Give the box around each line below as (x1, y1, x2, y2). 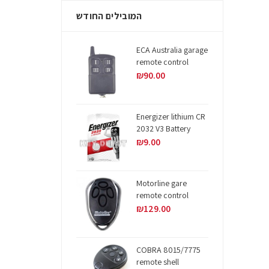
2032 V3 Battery (136, 123, 190, 134)
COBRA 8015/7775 (136, 244, 201, 256)
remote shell (136, 256, 179, 268)
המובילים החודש (76, 10, 142, 23)
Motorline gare (136, 178, 187, 189)
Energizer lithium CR (136, 111, 205, 122)
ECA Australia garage (136, 44, 208, 56)
